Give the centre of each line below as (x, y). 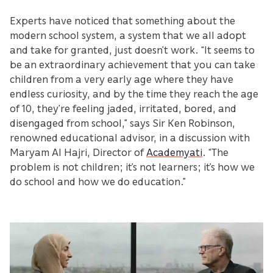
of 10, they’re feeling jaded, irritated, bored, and (123, 108)
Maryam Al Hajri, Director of (78, 152)
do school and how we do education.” (98, 181)
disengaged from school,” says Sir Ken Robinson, (122, 123)
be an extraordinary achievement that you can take (133, 64)
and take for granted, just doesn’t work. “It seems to (132, 50)
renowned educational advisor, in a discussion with (130, 137)
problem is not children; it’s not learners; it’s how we (132, 167)
